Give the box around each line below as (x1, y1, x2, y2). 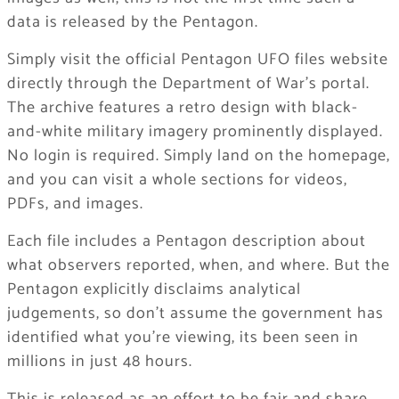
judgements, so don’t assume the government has (6, 300, 384, 328)
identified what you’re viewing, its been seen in (6, 324, 359, 352)
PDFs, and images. (6, 191, 143, 218)
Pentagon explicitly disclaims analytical (6, 276, 301, 304)
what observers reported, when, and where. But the (6, 252, 390, 280)
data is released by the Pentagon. (6, 9, 258, 37)
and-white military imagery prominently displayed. (6, 118, 383, 146)
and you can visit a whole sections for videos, (6, 167, 347, 194)
